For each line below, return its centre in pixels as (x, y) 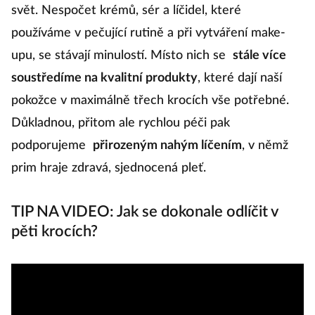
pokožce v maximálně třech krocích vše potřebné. (150, 101)
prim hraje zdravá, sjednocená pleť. (109, 168)
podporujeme (50, 146)
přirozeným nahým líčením (167, 146)
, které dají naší (240, 78)
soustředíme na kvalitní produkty (104, 78)
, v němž (265, 146)
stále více (259, 56)
